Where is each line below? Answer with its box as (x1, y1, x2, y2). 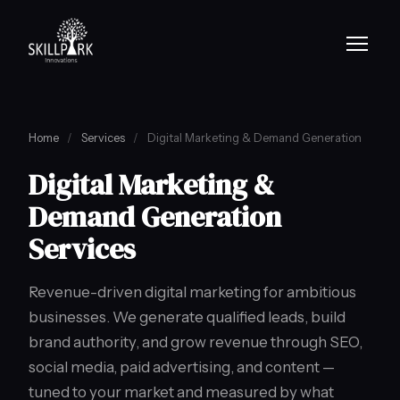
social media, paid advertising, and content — (29, 358, 335, 376)
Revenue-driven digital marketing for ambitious (29, 283, 356, 301)
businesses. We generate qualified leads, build (29, 308, 346, 326)
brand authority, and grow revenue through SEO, (29, 333, 362, 351)
